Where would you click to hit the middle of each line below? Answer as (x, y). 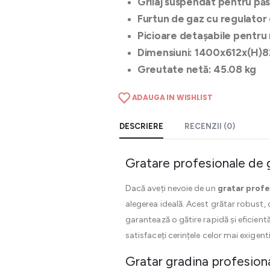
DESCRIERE (141, 127)
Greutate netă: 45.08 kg (197, 70)
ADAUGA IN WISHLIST (172, 98)
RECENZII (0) (210, 127)
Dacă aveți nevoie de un (171, 189)
